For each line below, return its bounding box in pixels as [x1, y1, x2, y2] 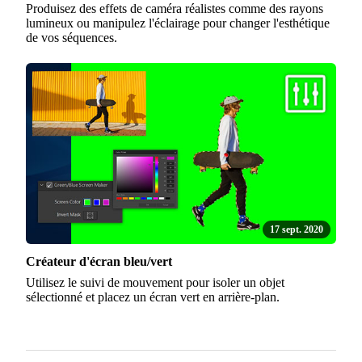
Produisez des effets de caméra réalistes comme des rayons [26, 2, 323, 16]
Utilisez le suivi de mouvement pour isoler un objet [26, 275, 284, 289]
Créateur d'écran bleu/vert [26, 254, 172, 268]
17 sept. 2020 [270, 223, 324, 235]
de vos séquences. [26, 31, 117, 45]
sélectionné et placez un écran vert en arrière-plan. [26, 289, 280, 304]
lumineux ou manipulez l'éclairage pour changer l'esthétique [26, 16, 330, 31]
